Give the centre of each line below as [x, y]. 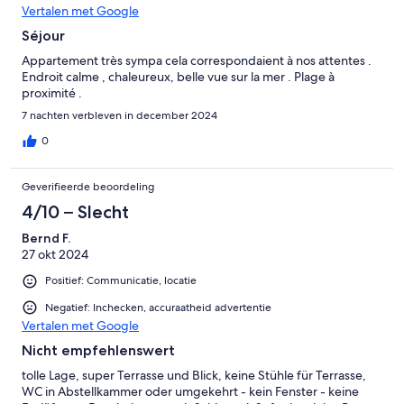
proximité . [52, 93]
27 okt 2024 [55, 255]
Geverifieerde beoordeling [88, 187]
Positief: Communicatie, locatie [121, 281]
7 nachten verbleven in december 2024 [119, 116]
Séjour [43, 36]
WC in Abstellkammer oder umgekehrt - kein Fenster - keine [190, 391]
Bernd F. [46, 239]
